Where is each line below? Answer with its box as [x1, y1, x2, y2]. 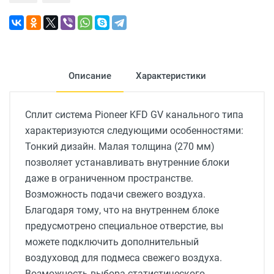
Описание [68, 70, 111, 81]
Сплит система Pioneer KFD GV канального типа [25, 109, 243, 120]
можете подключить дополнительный [25, 236, 199, 248]
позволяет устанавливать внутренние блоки [25, 157, 229, 168]
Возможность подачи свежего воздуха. [25, 188, 206, 200]
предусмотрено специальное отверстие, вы [25, 220, 223, 232]
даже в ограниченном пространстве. [25, 172, 193, 184]
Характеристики [135, 70, 206, 81]
